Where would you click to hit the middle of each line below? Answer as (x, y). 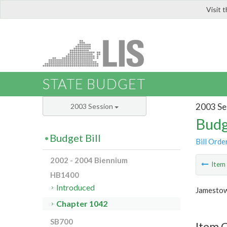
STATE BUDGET (94, 84)
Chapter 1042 (82, 204)
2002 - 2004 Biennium (89, 160)
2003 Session (92, 106)
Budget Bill (75, 138)
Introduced (76, 187)
